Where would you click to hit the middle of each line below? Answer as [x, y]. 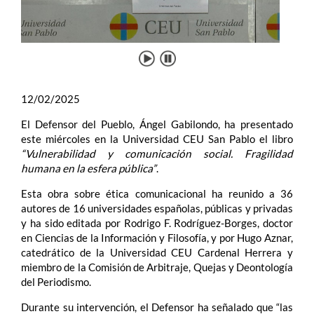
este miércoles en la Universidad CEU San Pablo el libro [157, 138]
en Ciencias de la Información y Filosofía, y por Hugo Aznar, [157, 237]
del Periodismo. [57, 281]
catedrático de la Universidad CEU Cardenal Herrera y [157, 252]
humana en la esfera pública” [89, 168]
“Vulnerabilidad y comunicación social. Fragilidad [157, 153]
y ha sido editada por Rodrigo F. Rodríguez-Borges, [141, 223]
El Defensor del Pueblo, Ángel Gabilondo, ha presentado [157, 124]
